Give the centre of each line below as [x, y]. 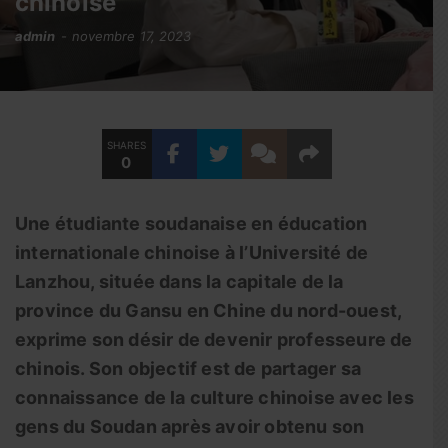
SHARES [126, 145]
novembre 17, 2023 [131, 36]
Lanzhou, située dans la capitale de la [179, 281]
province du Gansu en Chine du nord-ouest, [208, 310]
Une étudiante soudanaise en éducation [191, 223]
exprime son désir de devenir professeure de [214, 339]
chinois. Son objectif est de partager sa [188, 368]
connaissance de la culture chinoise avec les [214, 397]
